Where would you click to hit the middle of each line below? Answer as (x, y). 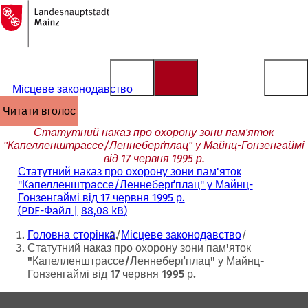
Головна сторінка (71, 235)
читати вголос (43, 111)
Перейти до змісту (54, 23)
